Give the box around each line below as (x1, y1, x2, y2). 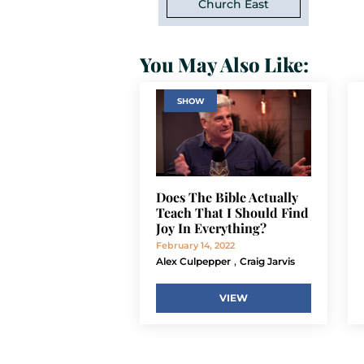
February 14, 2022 (156, 239, 235, 251)
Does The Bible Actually (156, 188, 298, 206)
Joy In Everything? (156, 219, 266, 236)
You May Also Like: (140, 50, 309, 77)
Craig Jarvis (240, 254, 295, 267)
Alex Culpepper (156, 254, 231, 267)
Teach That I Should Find (156, 203, 309, 221)
